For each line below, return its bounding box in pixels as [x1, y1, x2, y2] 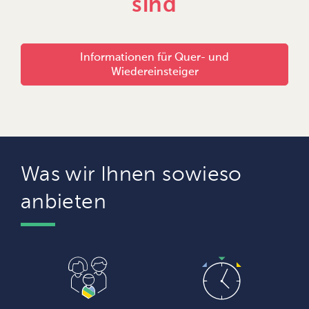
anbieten [21, 192, 106, 214]
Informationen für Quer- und [80, 52, 229, 64]
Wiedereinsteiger [110, 67, 199, 79]
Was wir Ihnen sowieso [21, 165, 242, 186]
